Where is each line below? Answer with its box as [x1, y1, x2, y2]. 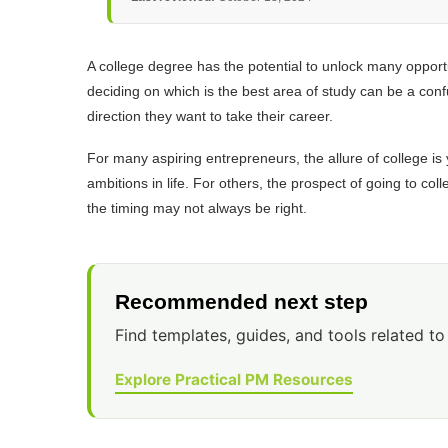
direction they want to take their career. [87, 108, 337, 125]
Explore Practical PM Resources [115, 370, 353, 390]
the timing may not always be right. [87, 200, 311, 217]
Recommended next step [115, 290, 368, 314]
